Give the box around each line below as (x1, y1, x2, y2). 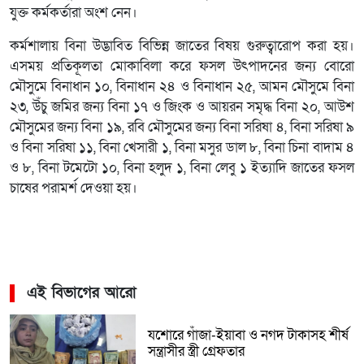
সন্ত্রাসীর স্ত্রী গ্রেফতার (147, 342, 245, 361)
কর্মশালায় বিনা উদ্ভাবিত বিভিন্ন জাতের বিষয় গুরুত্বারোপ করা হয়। (10, 37, 354, 55)
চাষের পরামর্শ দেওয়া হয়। (10, 179, 137, 197)
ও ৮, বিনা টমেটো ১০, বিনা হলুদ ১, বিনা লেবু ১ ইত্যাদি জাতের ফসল (10, 158, 354, 177)
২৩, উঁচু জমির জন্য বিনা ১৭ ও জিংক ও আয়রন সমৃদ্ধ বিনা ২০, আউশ (10, 97, 354, 116)
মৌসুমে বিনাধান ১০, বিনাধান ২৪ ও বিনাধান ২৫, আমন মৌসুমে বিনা (10, 77, 354, 96)
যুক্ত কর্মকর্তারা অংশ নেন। (10, 3, 137, 22)
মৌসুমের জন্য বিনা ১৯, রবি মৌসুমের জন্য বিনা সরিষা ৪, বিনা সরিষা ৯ (10, 118, 354, 136)
